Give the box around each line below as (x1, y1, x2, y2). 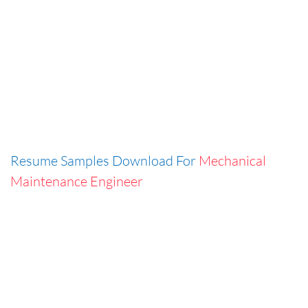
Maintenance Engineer (10, 173, 143, 189)
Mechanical (199, 152, 266, 168)
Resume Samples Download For (10, 152, 199, 168)
